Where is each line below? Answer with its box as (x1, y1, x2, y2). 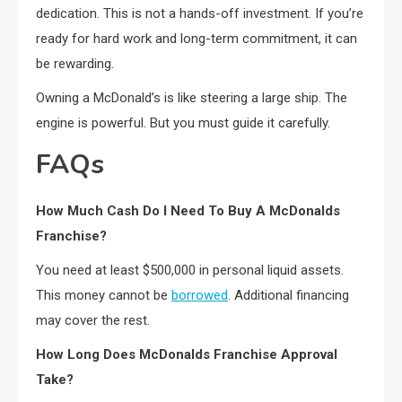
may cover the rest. (36, 311, 150, 328)
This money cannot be (36, 286, 171, 303)
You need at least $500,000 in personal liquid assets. (36, 261, 344, 278)
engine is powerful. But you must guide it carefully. (36, 114, 330, 131)
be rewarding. (36, 55, 114, 72)
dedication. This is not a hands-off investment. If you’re (36, 4, 363, 22)
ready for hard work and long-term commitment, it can (36, 30, 357, 47)
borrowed (171, 286, 228, 303)
